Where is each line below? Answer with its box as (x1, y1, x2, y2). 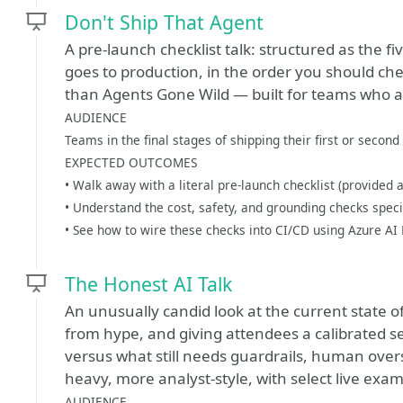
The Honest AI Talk (65, 271, 232, 297)
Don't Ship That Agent (65, 9, 264, 35)
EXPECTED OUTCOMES (65, 154, 197, 171)
